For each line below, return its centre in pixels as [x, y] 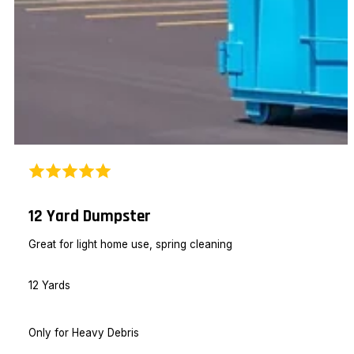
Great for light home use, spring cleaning [131, 245]
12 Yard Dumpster [90, 216]
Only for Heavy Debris [84, 333]
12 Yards [50, 285]
